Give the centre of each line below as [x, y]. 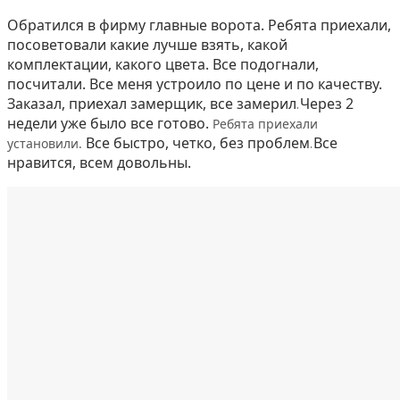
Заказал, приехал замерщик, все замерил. [154, 103]
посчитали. [46, 83]
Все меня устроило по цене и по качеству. [236, 83]
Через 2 [327, 103]
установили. [46, 143]
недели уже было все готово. [108, 123]
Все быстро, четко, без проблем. [200, 142]
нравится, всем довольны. [99, 162]
